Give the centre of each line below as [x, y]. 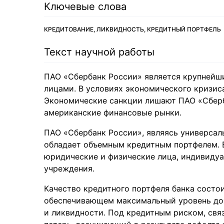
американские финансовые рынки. [113, 112]
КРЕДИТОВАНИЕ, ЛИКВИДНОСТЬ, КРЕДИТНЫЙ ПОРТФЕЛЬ [132, 29]
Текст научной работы [99, 52]
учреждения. [69, 168]
